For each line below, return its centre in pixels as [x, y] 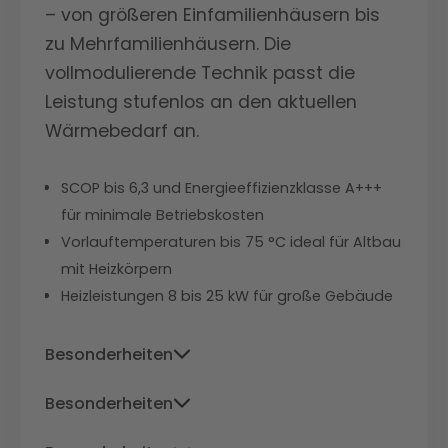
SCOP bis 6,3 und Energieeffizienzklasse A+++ [221, 188]
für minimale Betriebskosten [162, 215]
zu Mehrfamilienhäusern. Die [168, 44]
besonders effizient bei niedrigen [188, 421]
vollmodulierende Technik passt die [200, 73]
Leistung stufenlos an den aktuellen [201, 102]
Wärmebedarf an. [122, 131]
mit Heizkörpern [116, 269]
